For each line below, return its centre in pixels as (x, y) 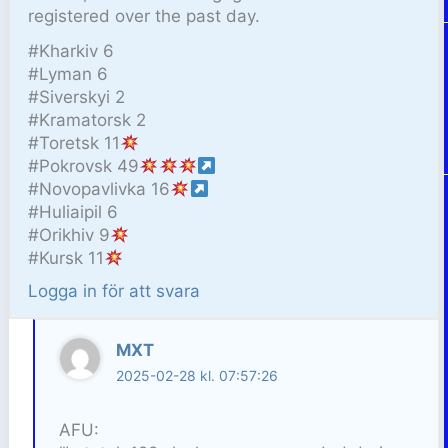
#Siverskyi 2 (77, 97)
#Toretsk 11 (74, 143)
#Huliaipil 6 (73, 212)
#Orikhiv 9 (69, 235)
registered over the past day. (144, 16)
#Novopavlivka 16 (99, 189)
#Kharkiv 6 (71, 51)
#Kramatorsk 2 (87, 120)
